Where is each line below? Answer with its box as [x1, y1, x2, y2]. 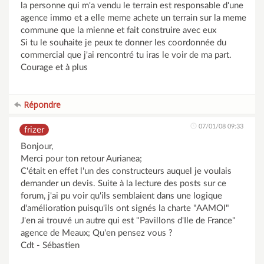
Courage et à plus [21, 63, 88, 72]
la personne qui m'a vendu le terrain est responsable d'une [21, 1, 243, 10]
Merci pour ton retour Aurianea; [21, 154, 142, 163]
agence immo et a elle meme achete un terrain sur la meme [21, 14, 246, 22]
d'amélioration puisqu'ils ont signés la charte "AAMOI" [21, 204, 229, 213]
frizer [24, 126, 44, 134]
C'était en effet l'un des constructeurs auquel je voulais [21, 167, 232, 176]
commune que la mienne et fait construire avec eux [21, 26, 216, 35]
